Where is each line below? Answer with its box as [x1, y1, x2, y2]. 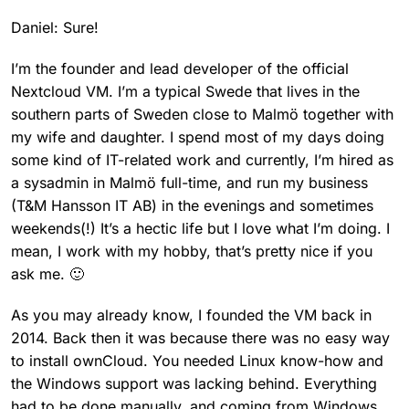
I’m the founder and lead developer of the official [11, 58, 349, 78]
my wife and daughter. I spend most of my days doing [11, 127, 384, 146]
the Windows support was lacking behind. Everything [11, 373, 377, 393]
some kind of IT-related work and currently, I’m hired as [11, 150, 393, 169]
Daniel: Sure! [11, 17, 99, 37]
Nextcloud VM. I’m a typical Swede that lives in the [11, 81, 360, 100]
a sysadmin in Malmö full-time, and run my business [11, 173, 368, 192]
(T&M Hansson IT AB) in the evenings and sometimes [11, 195, 373, 215]
